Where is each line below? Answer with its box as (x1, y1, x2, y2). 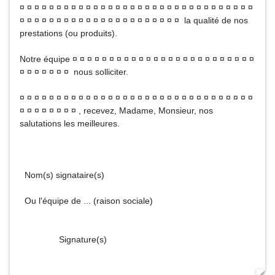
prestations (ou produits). (20, 28, 117, 38)
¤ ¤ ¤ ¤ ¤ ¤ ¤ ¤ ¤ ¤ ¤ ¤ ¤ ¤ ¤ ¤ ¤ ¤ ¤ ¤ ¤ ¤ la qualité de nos (20, 15, 248, 25)
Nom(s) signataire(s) (20, 170, 104, 180)
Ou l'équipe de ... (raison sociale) (20, 196, 153, 206)
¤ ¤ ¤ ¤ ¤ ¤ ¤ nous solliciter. (20, 67, 128, 77)
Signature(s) (20, 234, 107, 244)
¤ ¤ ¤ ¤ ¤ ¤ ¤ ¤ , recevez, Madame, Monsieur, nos (20, 106, 213, 115)
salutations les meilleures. (20, 118, 120, 128)
